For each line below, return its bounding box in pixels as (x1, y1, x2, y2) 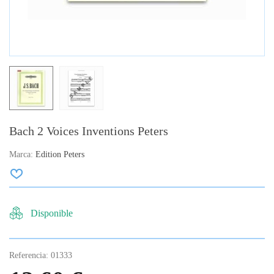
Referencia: (9, 251, 48, 261)
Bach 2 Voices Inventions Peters (9, 124, 168, 138)
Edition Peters (35, 150, 84, 160)
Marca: (9, 150, 33, 160)
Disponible (31, 207, 73, 218)
